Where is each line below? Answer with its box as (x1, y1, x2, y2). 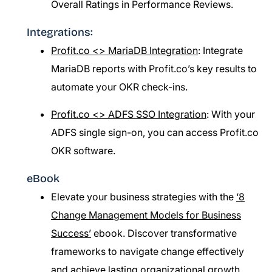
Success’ (51, 227, 91, 239)
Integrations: (27, 25, 93, 39)
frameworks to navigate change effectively (51, 245, 244, 257)
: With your (206, 108, 255, 120)
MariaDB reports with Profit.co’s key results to (51, 63, 257, 75)
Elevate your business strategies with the (51, 191, 236, 203)
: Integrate (198, 44, 243, 56)
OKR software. (51, 144, 115, 157)
